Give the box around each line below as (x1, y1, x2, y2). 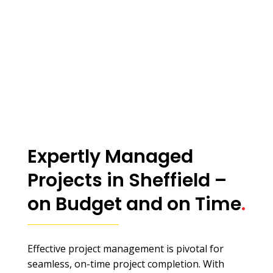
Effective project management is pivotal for (27, 241, 224, 255)
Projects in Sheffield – (27, 167, 227, 193)
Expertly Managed (27, 143, 193, 169)
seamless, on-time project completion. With (27, 257, 224, 271)
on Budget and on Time (27, 191, 241, 217)
